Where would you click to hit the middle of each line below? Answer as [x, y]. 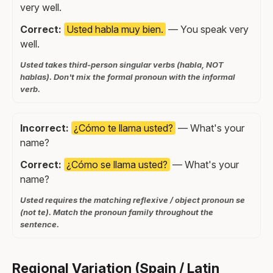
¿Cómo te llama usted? [123, 128]
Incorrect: [44, 128]
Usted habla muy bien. [115, 30]
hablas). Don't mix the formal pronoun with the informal [128, 77]
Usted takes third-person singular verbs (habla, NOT [122, 65]
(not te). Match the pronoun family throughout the [117, 212]
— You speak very [207, 30]
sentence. [40, 225]
